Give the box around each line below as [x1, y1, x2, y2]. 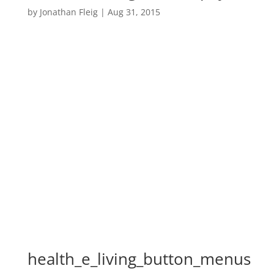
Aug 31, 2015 [107, 6, 160, 18]
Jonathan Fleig [39, 6, 98, 18]
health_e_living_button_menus [27, 247, 251, 270]
